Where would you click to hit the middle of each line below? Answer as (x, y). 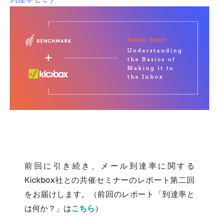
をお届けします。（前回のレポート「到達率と (109, 195)
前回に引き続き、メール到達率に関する (109, 166)
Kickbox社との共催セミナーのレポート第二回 (109, 180)
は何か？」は (48, 209)
